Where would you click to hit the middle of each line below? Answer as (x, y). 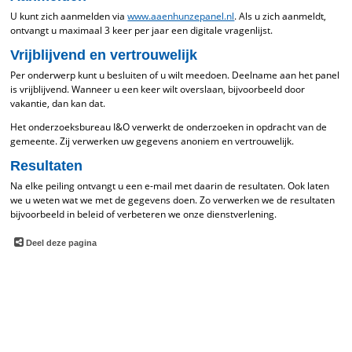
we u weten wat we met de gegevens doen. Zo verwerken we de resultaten (173, 200)
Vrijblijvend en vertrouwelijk (104, 55)
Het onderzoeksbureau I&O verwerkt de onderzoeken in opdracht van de (169, 127)
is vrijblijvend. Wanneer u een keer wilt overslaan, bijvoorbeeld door (158, 89)
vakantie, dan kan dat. (58, 103)
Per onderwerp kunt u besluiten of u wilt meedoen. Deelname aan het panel (175, 75)
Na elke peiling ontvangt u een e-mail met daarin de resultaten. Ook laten (170, 186)
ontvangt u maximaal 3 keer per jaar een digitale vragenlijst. (142, 30)
